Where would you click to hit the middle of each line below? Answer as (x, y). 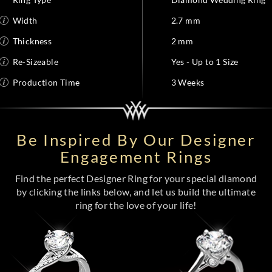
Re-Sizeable (35, 62)
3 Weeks (188, 82)
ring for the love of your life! (136, 205)
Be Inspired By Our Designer (136, 140)
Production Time (46, 82)
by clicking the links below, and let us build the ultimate (136, 192)
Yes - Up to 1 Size (205, 62)
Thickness (32, 41)
